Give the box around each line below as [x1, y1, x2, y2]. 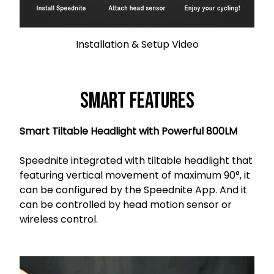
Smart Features [80, 88, 194, 115]
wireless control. [20, 212, 98, 227]
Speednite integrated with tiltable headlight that [20, 154, 253, 168]
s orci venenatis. [98, 212, 177, 227]
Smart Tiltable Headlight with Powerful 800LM [20, 124, 237, 139]
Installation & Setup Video [75, 37, 199, 52]
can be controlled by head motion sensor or [20, 198, 232, 212]
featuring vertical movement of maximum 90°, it [20, 168, 250, 183]
